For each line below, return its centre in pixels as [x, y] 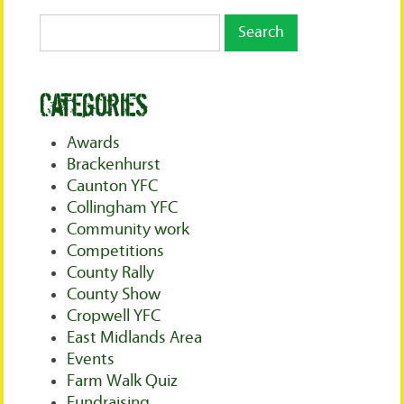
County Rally [111, 273]
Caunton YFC [113, 187]
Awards [94, 143]
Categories [94, 106]
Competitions [116, 252]
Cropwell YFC [114, 317]
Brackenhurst [114, 165]
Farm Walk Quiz [123, 381]
